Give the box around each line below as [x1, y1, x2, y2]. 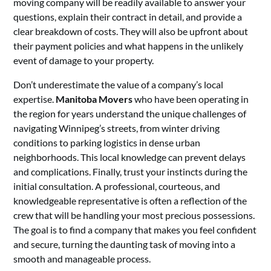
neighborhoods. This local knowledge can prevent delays [13, 151, 246, 163]
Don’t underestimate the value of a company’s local [13, 79, 224, 90]
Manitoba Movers [56, 93, 133, 105]
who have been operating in [132, 93, 249, 105]
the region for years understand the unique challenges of [13, 108, 247, 119]
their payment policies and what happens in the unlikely [13, 40, 244, 51]
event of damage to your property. [13, 54, 154, 66]
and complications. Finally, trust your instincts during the [13, 166, 248, 177]
